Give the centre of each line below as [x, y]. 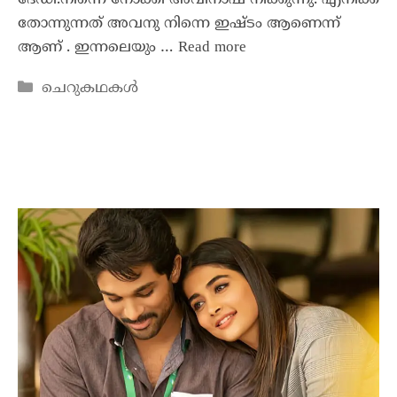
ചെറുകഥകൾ [90, 88]
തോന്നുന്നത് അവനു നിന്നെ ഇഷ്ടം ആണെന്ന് [179, 23]
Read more [212, 47]
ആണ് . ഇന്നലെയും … [98, 47]
